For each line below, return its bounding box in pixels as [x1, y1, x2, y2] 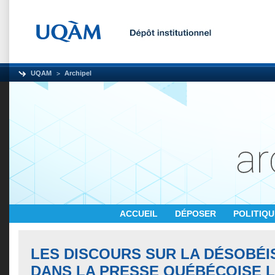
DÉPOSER [175, 209, 219, 219]
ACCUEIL [120, 209, 160, 219]
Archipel [64, 69, 91, 77]
